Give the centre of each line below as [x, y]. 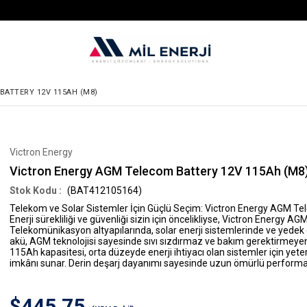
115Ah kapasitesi [47, 252]
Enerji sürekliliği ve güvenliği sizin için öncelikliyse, [116, 219]
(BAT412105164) [103, 191]
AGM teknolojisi [63, 241]
